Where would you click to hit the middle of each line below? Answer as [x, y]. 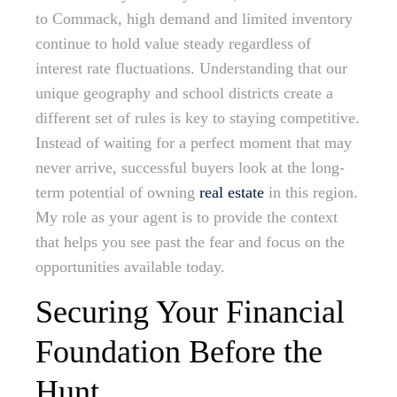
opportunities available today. [130, 267]
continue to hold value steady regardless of [173, 44]
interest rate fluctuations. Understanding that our [191, 69]
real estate [232, 193]
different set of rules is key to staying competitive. [198, 118]
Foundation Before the [179, 352]
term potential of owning [117, 193]
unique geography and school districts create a [184, 93]
